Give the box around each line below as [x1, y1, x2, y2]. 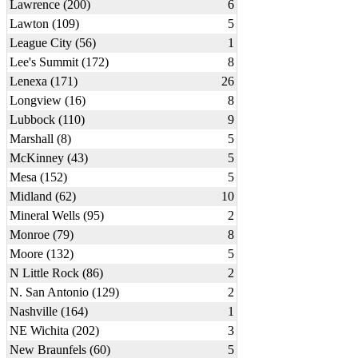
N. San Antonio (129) [10, 285, 119, 300]
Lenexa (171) [10, 74, 78, 89]
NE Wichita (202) [10, 324, 99, 338]
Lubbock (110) [10, 113, 85, 127]
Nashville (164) [10, 304, 88, 319]
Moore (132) [10, 247, 74, 261]
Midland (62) [10, 189, 76, 204]
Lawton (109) [10, 17, 79, 31]
